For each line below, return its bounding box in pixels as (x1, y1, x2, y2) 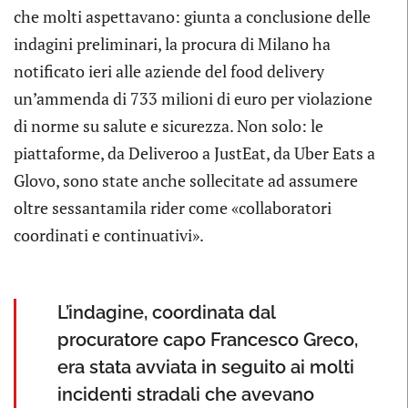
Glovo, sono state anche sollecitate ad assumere (14, 169, 358, 191)
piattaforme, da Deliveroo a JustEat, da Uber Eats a (14, 142, 375, 164)
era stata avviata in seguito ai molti (57, 356, 354, 378)
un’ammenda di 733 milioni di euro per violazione (14, 87, 372, 109)
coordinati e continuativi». (14, 224, 204, 246)
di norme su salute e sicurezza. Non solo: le (14, 115, 323, 137)
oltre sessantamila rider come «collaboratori (14, 197, 331, 219)
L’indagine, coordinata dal (57, 301, 275, 323)
